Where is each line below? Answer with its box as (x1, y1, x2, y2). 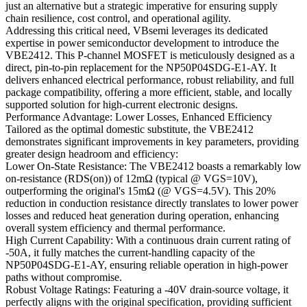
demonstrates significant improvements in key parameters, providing (5, 136, 299, 148)
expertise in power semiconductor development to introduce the (5, 37, 279, 49)
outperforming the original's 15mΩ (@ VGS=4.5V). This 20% (5, 185, 275, 197)
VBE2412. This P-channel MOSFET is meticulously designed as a (5, 49, 295, 62)
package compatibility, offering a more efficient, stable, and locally (5, 86, 292, 99)
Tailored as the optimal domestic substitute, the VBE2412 (5, 123, 254, 136)
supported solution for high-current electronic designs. (5, 99, 238, 111)
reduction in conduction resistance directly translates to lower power (5, 197, 298, 210)
